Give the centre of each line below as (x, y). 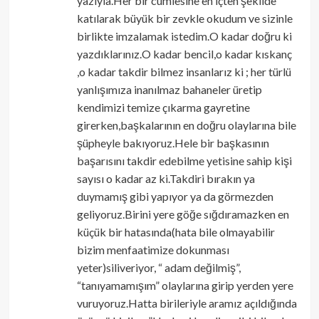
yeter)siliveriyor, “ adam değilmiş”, (158, 268)
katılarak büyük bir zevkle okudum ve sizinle (184, 19)
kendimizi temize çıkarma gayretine (163, 108)
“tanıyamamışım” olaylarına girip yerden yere (185, 286)
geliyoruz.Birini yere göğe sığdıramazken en (183, 214)
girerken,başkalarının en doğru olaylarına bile (186, 125)
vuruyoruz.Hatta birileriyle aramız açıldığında (187, 303)
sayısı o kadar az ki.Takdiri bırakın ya (166, 179)
